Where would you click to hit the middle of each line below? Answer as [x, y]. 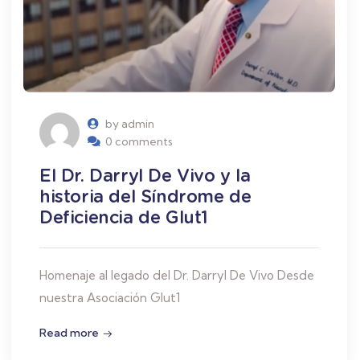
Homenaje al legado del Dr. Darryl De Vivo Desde [177, 276]
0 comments [139, 142]
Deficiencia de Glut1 [124, 217]
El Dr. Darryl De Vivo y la [145, 176]
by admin [130, 124]
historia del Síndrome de [145, 196]
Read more [69, 333]
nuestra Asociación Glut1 [110, 298]
